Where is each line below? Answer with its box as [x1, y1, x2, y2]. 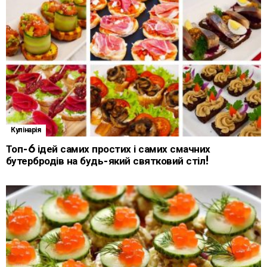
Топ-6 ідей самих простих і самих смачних [6, 143, 210, 155]
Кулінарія [11, 126, 41, 134]
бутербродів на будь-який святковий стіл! [6, 155, 209, 167]
